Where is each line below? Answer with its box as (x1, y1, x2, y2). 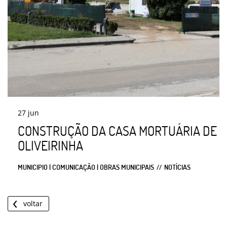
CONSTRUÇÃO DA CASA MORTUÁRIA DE (18, 122, 217, 139)
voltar (23, 198, 43, 208)
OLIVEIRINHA (18, 137, 83, 154)
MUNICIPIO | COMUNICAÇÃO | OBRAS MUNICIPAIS (18, 162, 154, 171)
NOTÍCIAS (164, 162, 191, 171)
